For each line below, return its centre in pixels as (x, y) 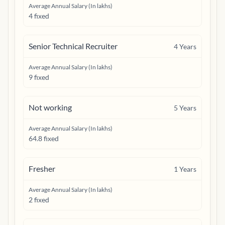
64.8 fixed (44, 138)
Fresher (42, 168)
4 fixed (39, 16)
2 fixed (39, 200)
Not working (50, 107)
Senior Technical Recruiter (73, 46)
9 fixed (39, 77)
